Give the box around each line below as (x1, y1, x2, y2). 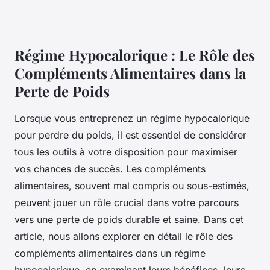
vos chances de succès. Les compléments (14, 163, 206, 175)
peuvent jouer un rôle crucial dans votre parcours (14, 196, 239, 209)
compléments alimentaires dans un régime (14, 247, 206, 260)
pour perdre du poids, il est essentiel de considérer (14, 129, 246, 142)
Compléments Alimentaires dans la (14, 63, 246, 83)
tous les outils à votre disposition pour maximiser (14, 146, 237, 159)
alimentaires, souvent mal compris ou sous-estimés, (14, 180, 250, 192)
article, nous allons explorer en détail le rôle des (14, 230, 233, 243)
